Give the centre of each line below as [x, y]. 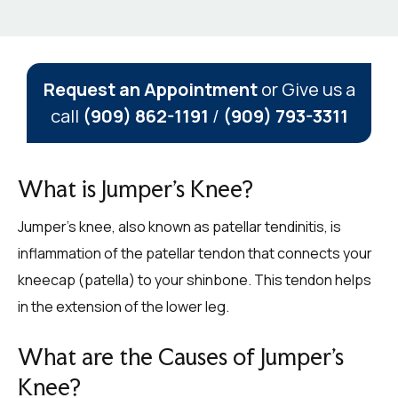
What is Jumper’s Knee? [135, 189]
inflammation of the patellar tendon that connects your [195, 253]
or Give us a [306, 89]
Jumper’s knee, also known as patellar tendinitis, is [179, 227]
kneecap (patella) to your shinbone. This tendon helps [195, 280]
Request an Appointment [150, 89]
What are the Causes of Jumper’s [181, 357]
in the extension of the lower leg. [123, 306]
